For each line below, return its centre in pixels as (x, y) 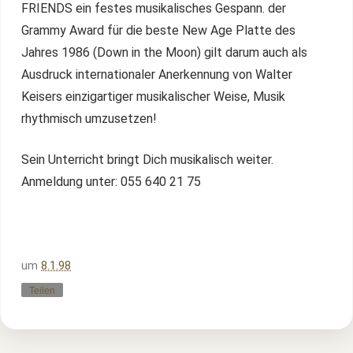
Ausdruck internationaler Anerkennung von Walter (157, 75)
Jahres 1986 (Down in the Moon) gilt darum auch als (164, 53)
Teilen (42, 290)
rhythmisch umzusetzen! (89, 119)
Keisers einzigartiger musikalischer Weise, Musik (153, 97)
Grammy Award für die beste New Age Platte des (158, 31)
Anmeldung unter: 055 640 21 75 (111, 181)
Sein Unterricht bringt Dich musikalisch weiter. (147, 159)
